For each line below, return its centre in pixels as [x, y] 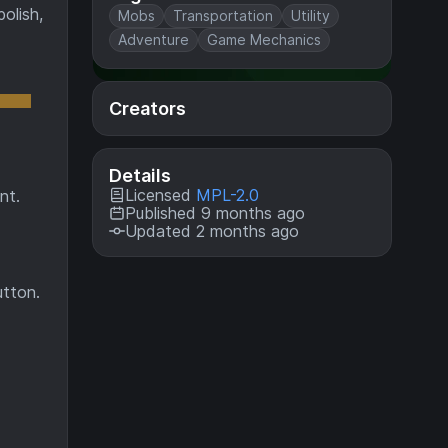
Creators [147, 108]
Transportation [223, 15]
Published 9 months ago [215, 213]
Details [140, 175]
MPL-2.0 [227, 195]
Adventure [153, 39]
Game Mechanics [264, 39]
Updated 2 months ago [212, 231]
